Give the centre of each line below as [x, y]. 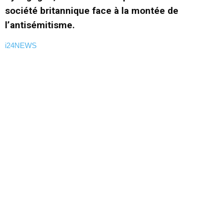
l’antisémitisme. [40, 25]
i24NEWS [21, 46]
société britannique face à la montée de [92, 11]
